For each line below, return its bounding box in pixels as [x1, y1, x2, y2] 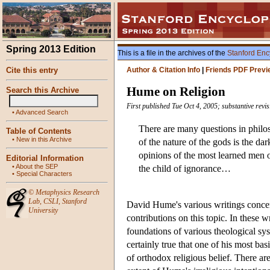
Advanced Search [16, 108, 68, 116]
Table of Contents [6, 127, 71, 136]
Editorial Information [6, 154, 84, 163]
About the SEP [16, 163, 58, 170]
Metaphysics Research [36, 188, 99, 196]
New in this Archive [16, 136, 72, 143]
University [28, 206, 58, 215]
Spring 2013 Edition [6, 44, 96, 54]
